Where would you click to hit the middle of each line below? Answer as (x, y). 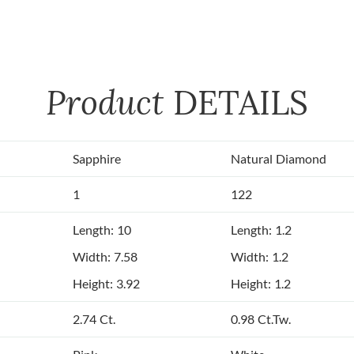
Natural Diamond (279, 159)
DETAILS (241, 103)
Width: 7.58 (105, 257)
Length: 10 (102, 230)
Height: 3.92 (106, 284)
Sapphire (97, 159)
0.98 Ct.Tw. (261, 319)
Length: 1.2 (261, 230)
